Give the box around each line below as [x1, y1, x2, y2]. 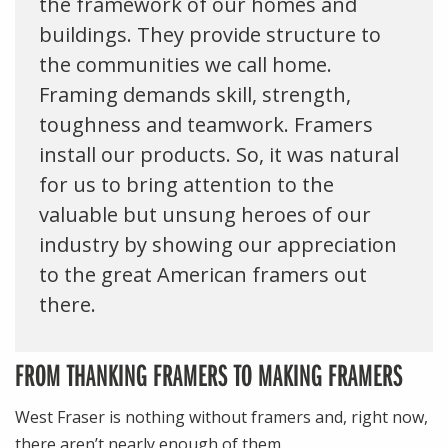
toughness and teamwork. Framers [39, 111, 373, 138]
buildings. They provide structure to [39, 21, 381, 48]
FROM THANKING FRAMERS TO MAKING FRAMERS [15, 354, 403, 394]
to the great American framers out [39, 261, 367, 288]
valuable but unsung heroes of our [39, 201, 371, 228]
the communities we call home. [39, 51, 332, 78]
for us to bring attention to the [39, 171, 334, 198]
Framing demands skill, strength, [39, 81, 351, 108]
